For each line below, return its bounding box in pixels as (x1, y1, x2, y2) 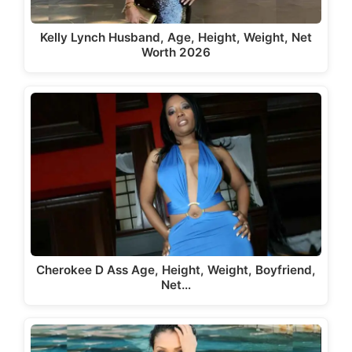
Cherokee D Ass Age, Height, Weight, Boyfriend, (36, 262, 316, 277)
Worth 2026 (141, 45, 211, 60)
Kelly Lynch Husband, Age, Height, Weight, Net (40, 30, 312, 46)
